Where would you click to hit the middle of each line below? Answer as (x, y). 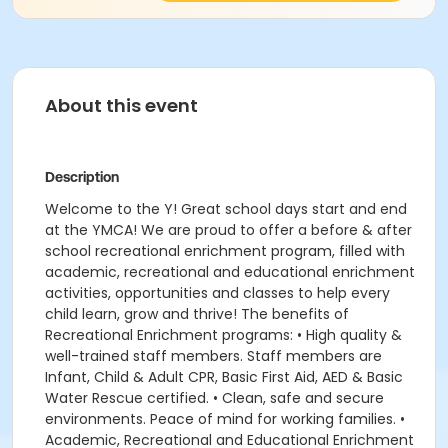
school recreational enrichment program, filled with (225, 251)
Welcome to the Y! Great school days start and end (226, 209)
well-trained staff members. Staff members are (213, 356)
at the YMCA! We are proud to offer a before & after (228, 230)
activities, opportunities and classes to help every (217, 293)
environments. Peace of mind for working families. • (225, 419)
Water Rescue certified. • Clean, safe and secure (214, 398)
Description (82, 177)
